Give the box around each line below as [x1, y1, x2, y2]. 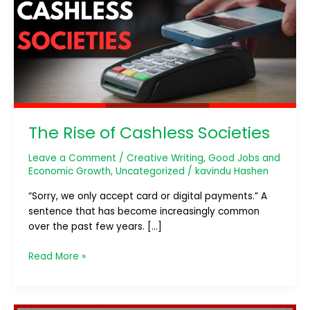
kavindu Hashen [194, 164, 268, 178]
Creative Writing [126, 151, 203, 165]
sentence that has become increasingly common [28, 205, 259, 219]
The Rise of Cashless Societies [28, 120, 270, 144]
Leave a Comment [28, 151, 116, 165]
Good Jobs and [208, 151, 280, 165]
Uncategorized [115, 164, 185, 178]
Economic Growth [28, 164, 111, 178]
